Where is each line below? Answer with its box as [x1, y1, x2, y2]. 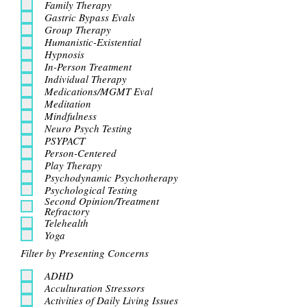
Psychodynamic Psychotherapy [45, 170, 178, 184]
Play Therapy [45, 158, 102, 172]
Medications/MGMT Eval [45, 84, 153, 98]
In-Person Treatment [45, 59, 132, 73]
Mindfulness [45, 108, 97, 123]
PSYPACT [45, 133, 85, 147]
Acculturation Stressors [45, 280, 145, 295]
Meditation [45, 96, 91, 110]
